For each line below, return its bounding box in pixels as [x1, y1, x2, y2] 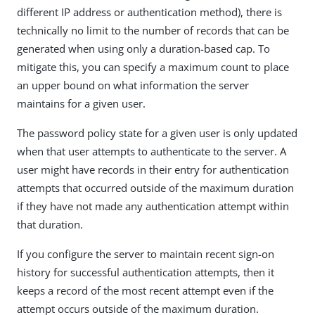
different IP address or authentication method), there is [17, 5, 282, 19]
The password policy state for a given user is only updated [17, 126, 297, 140]
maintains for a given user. [17, 96, 146, 110]
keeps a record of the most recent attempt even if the [17, 283, 274, 297]
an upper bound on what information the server [17, 78, 249, 92]
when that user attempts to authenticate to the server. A [17, 144, 286, 158]
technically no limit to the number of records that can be [17, 23, 289, 37]
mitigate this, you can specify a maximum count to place [17, 60, 289, 74]
